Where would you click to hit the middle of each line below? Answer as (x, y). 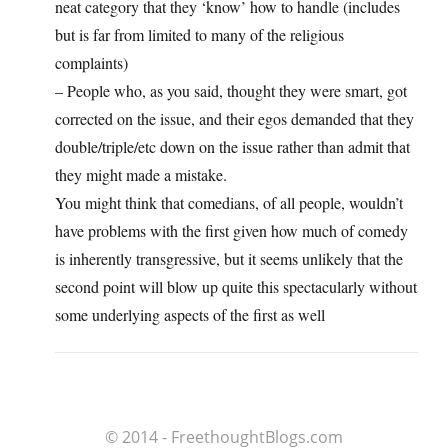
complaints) (91, 63)
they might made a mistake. (141, 175)
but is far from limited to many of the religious (199, 35)
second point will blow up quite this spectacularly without (236, 287)
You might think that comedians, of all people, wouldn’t (229, 203)
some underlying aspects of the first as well (190, 315)
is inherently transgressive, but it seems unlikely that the (229, 259)
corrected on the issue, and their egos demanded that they (234, 119)
